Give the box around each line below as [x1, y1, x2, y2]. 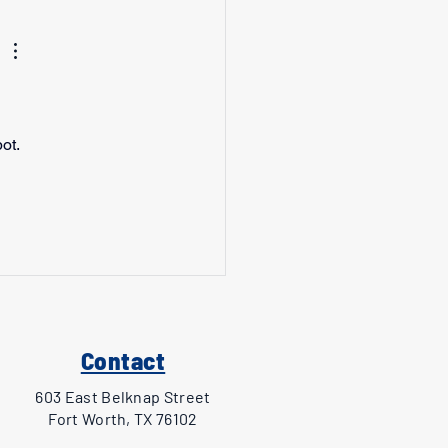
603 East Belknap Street [35, 387, 211, 406]
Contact [80, 345, 166, 375]
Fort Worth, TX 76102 [48, 409, 198, 428]
